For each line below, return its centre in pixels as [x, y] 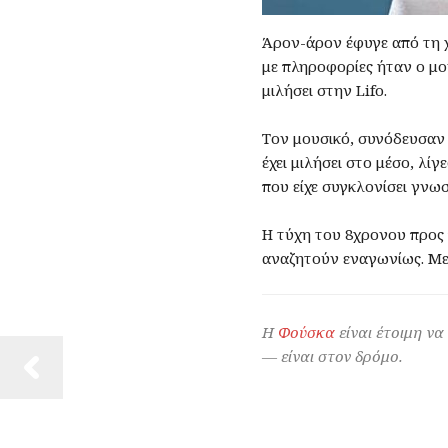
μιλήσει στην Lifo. [324, 89]
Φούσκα [306, 331]
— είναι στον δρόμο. [332, 355]
